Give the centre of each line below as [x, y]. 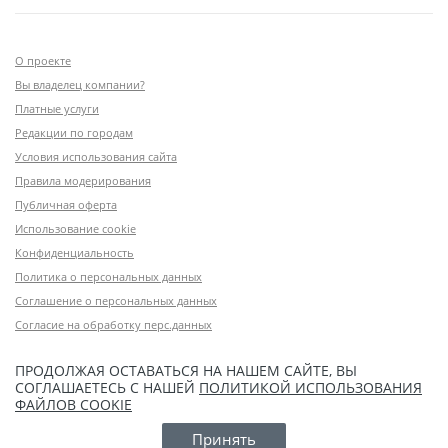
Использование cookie [75, 228]
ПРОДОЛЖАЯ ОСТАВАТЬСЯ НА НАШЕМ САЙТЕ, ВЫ [186, 370]
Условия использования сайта [96, 156]
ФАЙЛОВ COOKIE [73, 404]
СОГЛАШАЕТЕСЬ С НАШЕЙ [107, 387]
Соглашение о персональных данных [116, 300]
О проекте [43, 60]
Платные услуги [57, 108]
